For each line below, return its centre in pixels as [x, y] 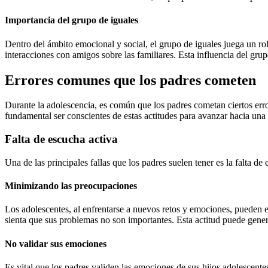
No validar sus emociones [56, 243]
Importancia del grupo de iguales [71, 20]
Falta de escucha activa [61, 139]
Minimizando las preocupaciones [71, 186]
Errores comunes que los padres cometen [130, 80]
